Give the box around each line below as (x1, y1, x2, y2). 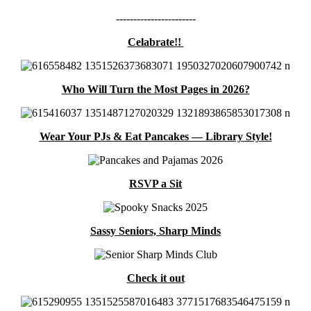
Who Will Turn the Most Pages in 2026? (61, 83, 250, 95)
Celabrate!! (127, 35, 184, 48)
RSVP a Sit (129, 177, 182, 190)
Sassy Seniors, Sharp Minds (90, 224, 221, 237)
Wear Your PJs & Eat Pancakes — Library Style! (39, 130, 272, 142)
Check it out (126, 271, 185, 284)
